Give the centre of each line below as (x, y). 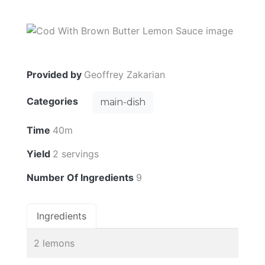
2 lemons (54, 243)
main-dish (123, 102)
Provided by (55, 74)
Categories (54, 101)
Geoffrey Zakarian (125, 74)
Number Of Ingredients (81, 177)
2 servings (76, 153)
